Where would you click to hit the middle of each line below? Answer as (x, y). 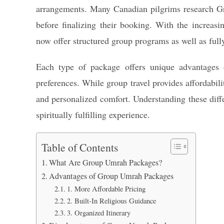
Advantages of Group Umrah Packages (111, 176)
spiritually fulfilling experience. (93, 114)
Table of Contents (80, 147)
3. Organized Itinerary (98, 213)
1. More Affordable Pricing (106, 189)
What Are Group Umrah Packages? (106, 162)
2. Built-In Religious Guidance (111, 201)
